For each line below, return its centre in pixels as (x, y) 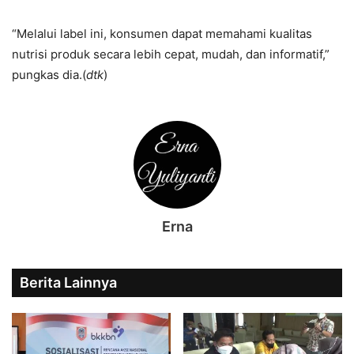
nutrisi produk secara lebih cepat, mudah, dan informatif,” (171, 55)
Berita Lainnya (68, 283)
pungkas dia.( (49, 75)
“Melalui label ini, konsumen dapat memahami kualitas (162, 34)
